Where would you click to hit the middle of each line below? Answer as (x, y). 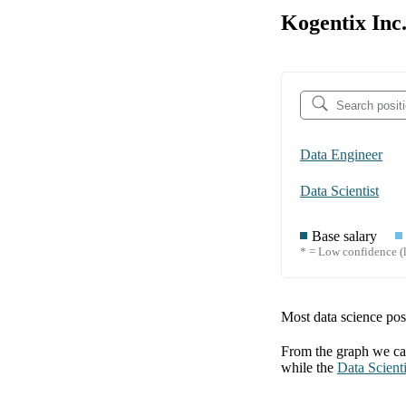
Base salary (344, 237)
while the (307, 368)
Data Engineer (341, 155)
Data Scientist (339, 191)
